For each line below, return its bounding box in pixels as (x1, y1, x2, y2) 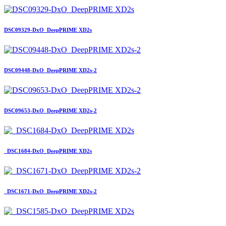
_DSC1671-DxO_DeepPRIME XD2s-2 (4, 188, 97, 195)
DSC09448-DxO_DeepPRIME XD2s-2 (4, 67, 97, 74)
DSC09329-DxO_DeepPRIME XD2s (4, 27, 92, 33)
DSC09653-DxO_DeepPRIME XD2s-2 (4, 107, 97, 114)
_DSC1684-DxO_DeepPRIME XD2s (4, 148, 92, 154)
